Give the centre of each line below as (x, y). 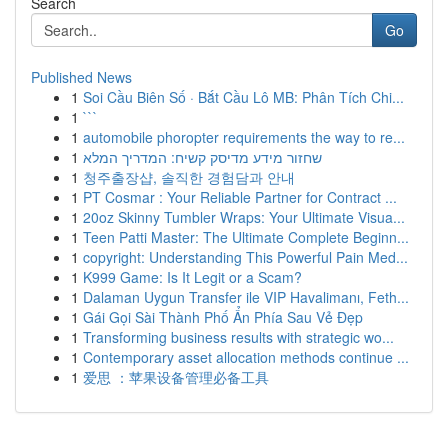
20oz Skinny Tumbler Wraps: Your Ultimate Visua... (244, 217)
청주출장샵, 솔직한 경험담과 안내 (189, 177)
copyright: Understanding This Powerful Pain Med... (245, 257)
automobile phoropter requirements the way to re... (244, 137)
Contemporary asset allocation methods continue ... (246, 357)
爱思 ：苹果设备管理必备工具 (176, 377)
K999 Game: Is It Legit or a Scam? (192, 277)
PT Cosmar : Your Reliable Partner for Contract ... (240, 197)
